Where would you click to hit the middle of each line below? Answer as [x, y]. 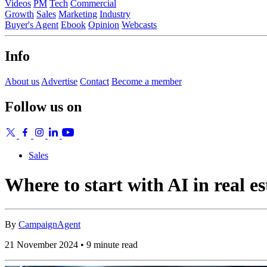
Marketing [78, 14]
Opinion [104, 24]
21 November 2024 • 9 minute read [71, 245]
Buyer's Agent [32, 24]
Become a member [147, 81]
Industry [115, 14]
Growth [19, 14]
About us [22, 81]
